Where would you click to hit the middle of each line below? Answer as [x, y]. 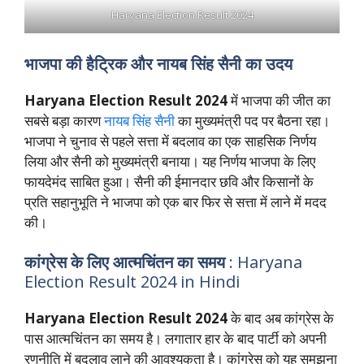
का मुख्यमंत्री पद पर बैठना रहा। [254, 120]
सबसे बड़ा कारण [63, 120]
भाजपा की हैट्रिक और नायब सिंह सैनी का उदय [158, 63]
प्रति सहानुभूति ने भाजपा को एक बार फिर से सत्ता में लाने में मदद [175, 201]
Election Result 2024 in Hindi [132, 282]
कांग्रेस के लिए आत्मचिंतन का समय [125, 262]
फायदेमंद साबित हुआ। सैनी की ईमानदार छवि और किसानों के [169, 181]
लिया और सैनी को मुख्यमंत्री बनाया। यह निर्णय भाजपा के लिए [170, 161]
